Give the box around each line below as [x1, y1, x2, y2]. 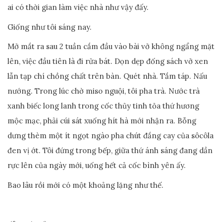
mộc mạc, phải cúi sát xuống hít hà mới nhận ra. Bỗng [7, 116, 196, 125]
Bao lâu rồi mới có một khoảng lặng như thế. [7, 180, 164, 190]
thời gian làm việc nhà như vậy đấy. [26, 2, 149, 12]
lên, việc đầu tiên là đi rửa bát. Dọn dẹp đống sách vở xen [7, 56, 208, 66]
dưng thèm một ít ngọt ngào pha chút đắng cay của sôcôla [7, 131, 214, 140]
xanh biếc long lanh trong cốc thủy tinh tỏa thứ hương [7, 101, 199, 111]
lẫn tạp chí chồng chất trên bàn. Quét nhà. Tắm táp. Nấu [7, 71, 207, 81]
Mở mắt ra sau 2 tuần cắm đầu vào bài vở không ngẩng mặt [7, 42, 215, 51]
